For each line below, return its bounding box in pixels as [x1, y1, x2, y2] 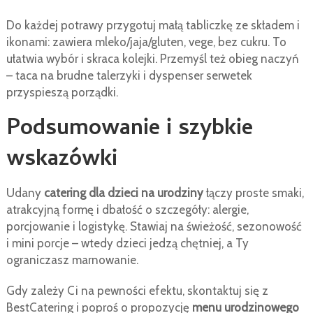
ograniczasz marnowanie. [6, 253, 138, 268]
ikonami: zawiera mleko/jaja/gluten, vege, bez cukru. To [6, 35, 286, 50]
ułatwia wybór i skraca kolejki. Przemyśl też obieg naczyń [6, 52, 299, 66]
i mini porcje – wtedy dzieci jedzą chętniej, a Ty [6, 236, 249, 251]
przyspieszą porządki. [6, 85, 118, 100]
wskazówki [6, 143, 117, 180]
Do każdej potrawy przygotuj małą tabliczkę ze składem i [6, 18, 300, 33]
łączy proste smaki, [203, 186, 304, 201]
